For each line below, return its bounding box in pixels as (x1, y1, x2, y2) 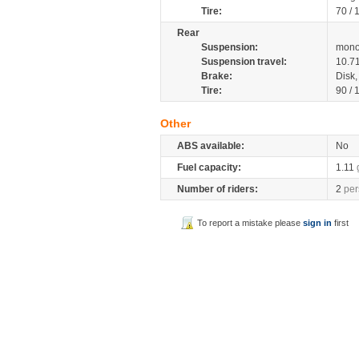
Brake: (201, 71, 232, 82)
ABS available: (177, 140, 244, 151)
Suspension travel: (201, 56, 287, 67)
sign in (303, 218, 333, 228)
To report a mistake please (197, 218, 304, 228)
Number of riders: (177, 184, 258, 195)
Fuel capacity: (177, 162, 241, 173)
